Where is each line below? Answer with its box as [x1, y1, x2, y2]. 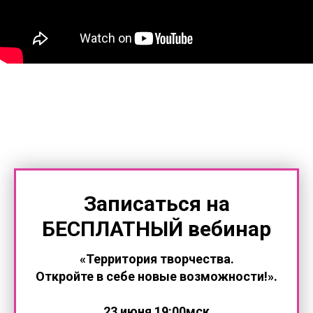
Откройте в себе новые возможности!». [36, 269, 277, 284]
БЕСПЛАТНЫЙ [42, 217, 183, 242]
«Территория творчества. [79, 252, 234, 267]
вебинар [183, 217, 271, 242]
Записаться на [83, 191, 230, 217]
